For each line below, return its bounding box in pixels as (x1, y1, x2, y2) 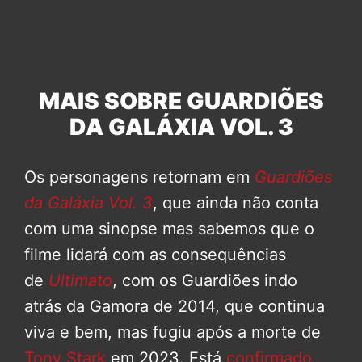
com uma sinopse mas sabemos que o (24, 218, 314, 238)
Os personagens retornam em (24, 166, 255, 187)
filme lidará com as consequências (24, 244, 286, 264)
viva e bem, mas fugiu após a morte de (24, 322, 321, 342)
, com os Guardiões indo (112, 270, 297, 290)
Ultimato (44, 270, 112, 290)
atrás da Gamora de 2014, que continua (24, 296, 325, 316)
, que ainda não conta (153, 192, 318, 213)
